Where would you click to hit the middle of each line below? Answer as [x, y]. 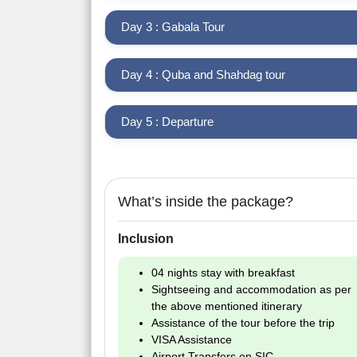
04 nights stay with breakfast [223, 273]
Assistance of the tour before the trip [243, 323]
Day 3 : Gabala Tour [173, 27]
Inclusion [146, 239]
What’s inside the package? [206, 202]
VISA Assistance [192, 340]
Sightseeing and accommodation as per [251, 290]
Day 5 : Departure [167, 122]
